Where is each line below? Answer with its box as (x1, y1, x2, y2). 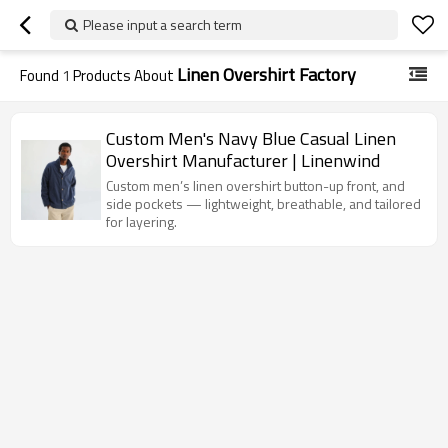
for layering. (106, 211, 177, 232)
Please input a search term (83, 14, 242, 35)
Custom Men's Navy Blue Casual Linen (106, 125, 396, 152)
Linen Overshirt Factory (177, 61, 356, 88)
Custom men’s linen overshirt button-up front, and (106, 175, 405, 196)
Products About (70, 64, 177, 87)
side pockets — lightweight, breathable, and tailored (106, 193, 421, 214)
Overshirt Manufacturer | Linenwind (106, 147, 380, 174)
